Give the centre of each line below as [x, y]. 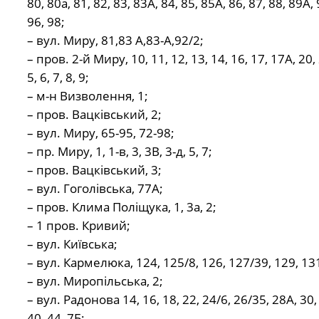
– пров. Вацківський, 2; [94, 115]
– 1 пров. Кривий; [78, 226]
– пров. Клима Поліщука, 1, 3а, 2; [121, 207]
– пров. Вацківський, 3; [94, 170]
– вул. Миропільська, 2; [95, 281]
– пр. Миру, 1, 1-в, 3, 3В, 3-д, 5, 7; [119, 152]
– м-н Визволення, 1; [87, 96]
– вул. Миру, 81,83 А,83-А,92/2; [115, 41]
